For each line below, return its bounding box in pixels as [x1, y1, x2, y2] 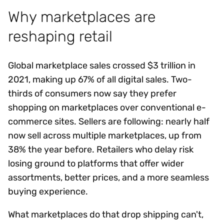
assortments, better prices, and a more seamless [8, 171, 209, 183]
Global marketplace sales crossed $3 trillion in [8, 59, 195, 71]
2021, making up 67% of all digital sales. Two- [8, 73, 192, 85]
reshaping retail [8, 27, 112, 45]
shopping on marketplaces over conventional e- [8, 101, 206, 113]
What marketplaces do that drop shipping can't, [8, 208, 203, 220]
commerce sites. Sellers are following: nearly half [8, 115, 209, 127]
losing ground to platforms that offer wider [8, 157, 184, 169]
